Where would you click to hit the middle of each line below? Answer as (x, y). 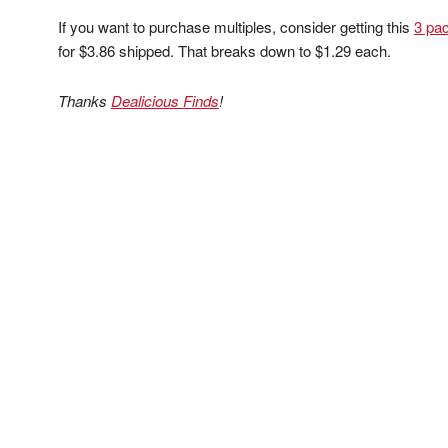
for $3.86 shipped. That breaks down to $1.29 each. (224, 50)
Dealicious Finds (165, 100)
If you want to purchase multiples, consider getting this (236, 26)
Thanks (84, 100)
